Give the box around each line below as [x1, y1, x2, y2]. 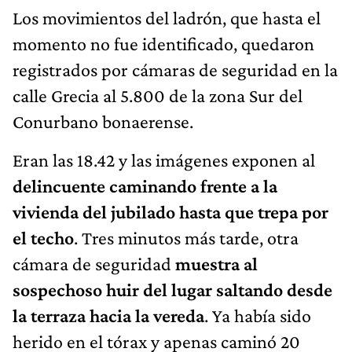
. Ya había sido [204, 304, 311, 326]
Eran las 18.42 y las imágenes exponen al [13, 148, 315, 170]
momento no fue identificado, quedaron [13, 32, 314, 54]
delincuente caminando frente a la [13, 174, 277, 196]
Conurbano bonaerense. [13, 110, 193, 132]
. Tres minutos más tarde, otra [74, 226, 299, 248]
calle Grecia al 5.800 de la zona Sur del [13, 84, 302, 106]
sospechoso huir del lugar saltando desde [13, 278, 332, 300]
